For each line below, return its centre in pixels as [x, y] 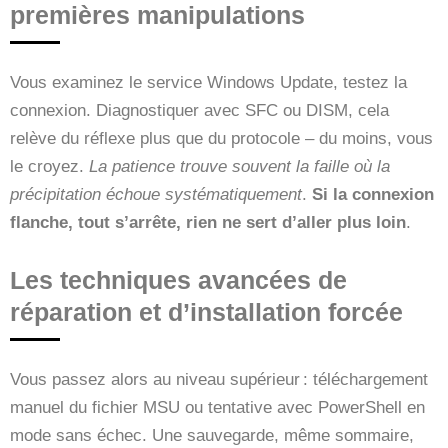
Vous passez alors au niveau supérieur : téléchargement [219, 379]
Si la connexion [373, 194]
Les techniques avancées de [178, 279]
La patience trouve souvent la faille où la [239, 166]
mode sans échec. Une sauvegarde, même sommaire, [212, 435]
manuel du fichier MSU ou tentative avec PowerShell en [217, 407]
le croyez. [49, 166]
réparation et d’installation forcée [206, 311]
